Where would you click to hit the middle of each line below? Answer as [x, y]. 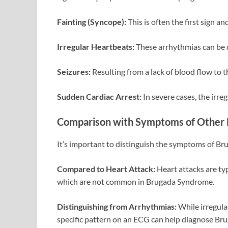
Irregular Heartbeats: [96, 47]
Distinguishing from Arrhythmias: [117, 207]
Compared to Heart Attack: [106, 169]
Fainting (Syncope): [92, 22]
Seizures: [74, 72]
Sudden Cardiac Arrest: [99, 97]
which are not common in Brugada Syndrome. [136, 182]
